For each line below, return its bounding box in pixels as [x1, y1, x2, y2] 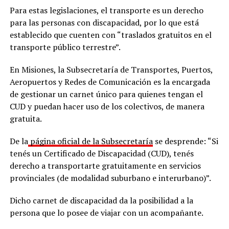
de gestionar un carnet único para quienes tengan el [9, 88, 203, 100]
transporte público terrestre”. [9, 41, 121, 53]
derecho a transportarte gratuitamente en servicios [9, 160, 201, 172]
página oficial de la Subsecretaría [28, 135, 153, 147]
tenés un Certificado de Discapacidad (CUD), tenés [9, 148, 194, 159]
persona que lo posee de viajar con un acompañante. [9, 207, 203, 219]
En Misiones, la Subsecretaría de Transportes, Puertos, [9, 64, 213, 76]
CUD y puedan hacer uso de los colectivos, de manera [9, 101, 204, 112]
